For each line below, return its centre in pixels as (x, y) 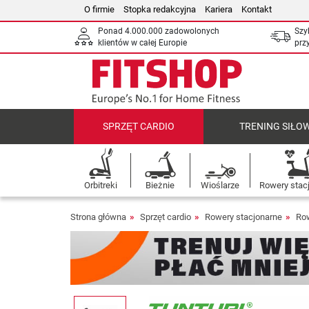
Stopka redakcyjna (160, 9)
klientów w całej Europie (142, 43)
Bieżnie (160, 185)
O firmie (99, 9)
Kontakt (257, 9)
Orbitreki (100, 185)
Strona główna (98, 217)
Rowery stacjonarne (243, 217)
